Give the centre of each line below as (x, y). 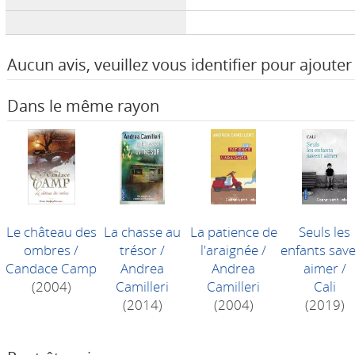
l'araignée (230, 250)
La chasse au (143, 232)
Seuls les (325, 232)
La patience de (233, 232)
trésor (139, 250)
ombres (48, 250)
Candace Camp (52, 268)
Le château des (51, 232)
